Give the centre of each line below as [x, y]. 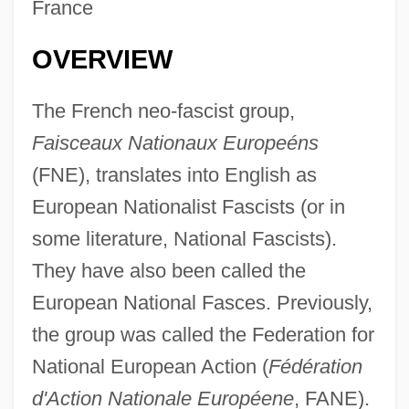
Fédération [315, 366]
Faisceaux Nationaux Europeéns [175, 142]
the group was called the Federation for [203, 334]
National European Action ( [150, 366]
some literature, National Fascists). [184, 238]
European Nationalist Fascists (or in [188, 206]
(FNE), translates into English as [174, 174]
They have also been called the [168, 270]
